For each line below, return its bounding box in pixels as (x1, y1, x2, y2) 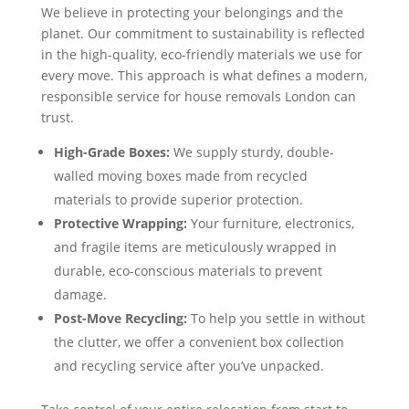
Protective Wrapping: (53, 215, 187, 233)
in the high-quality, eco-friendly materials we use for (40, 46, 362, 64)
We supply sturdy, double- (169, 143, 334, 162)
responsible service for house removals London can (40, 88, 356, 106)
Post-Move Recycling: (53, 309, 187, 328)
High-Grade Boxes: (53, 143, 170, 162)
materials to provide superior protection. (53, 191, 303, 209)
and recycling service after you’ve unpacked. (53, 357, 324, 375)
